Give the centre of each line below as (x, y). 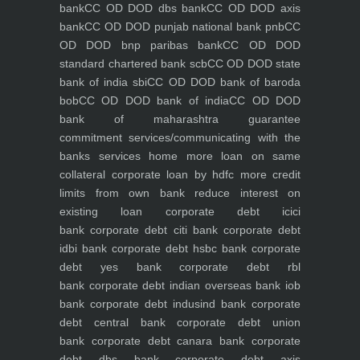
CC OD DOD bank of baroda (224, 82)
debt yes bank (110, 267)
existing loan (101, 212)
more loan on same (239, 156)
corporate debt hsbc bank (177, 249)
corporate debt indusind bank (165, 304)
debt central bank (112, 323)
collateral (82, 175)
